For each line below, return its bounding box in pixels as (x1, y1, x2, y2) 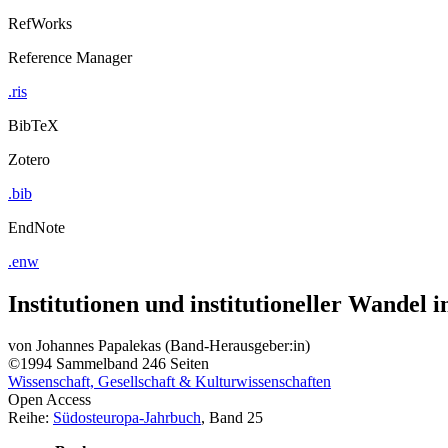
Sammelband (56, 355, 138, 373)
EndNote (8, 218, 65, 236)
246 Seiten (142, 355, 209, 373)
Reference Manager (8, 48, 132, 66)
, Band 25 (201, 409, 263, 427)
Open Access (8, 391, 91, 409)
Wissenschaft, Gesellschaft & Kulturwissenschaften (8, 373, 331, 391)
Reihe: (8, 409, 53, 427)
